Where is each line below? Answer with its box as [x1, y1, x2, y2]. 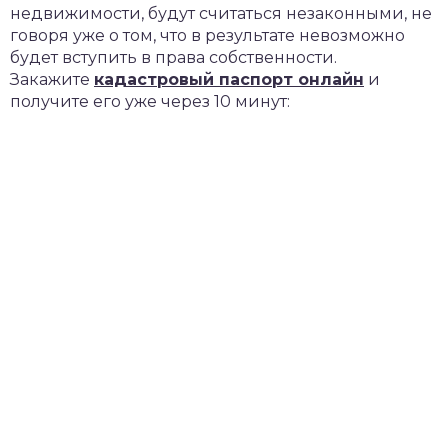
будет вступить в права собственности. [10, 48, 337, 67]
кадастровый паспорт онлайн [94, 70, 364, 89]
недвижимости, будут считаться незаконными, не [10, 4, 432, 23]
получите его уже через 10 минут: [10, 92, 290, 111]
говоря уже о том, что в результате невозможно [10, 26, 405, 45]
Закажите [10, 70, 94, 89]
